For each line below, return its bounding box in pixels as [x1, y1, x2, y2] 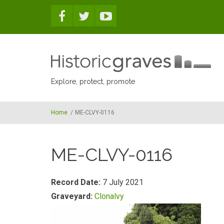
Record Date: [51, 177, 102, 187]
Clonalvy [94, 191, 124, 201]
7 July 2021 [102, 177, 143, 187]
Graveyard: [51, 191, 94, 201]
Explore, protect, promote [51, 77, 135, 85]
